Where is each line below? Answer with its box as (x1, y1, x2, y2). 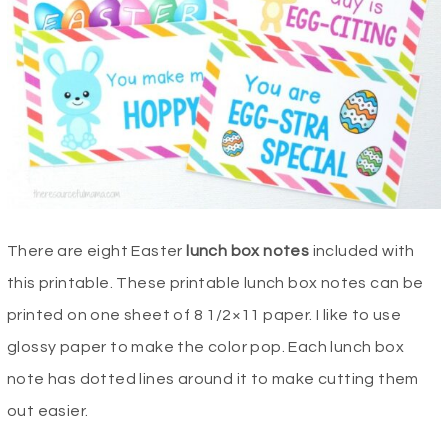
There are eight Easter (7, 243, 183, 260)
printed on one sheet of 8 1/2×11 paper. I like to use (7, 307, 402, 324)
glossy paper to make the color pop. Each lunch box (7, 339, 404, 356)
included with (309, 243, 415, 260)
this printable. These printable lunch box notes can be (7, 275, 424, 292)
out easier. (7, 403, 92, 420)
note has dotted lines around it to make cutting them (7, 371, 419, 388)
